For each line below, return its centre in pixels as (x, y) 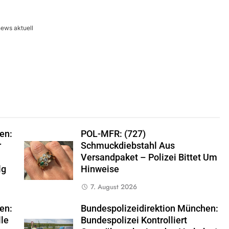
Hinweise (100, 169)
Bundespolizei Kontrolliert (134, 221)
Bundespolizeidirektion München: (149, 209)
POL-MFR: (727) (113, 134)
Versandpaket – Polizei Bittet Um (149, 158)
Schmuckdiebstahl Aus (128, 146)
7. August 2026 (113, 187)
